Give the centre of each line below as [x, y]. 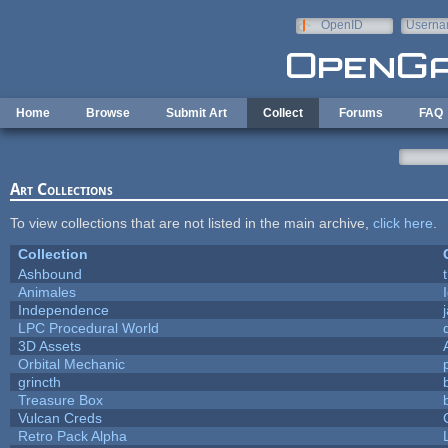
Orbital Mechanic [71, 363]
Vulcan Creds [59, 417]
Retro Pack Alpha [72, 435]
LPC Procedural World [88, 327]
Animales [46, 291]
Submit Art [196, 113]
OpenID [341, 25]
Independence [63, 309]
